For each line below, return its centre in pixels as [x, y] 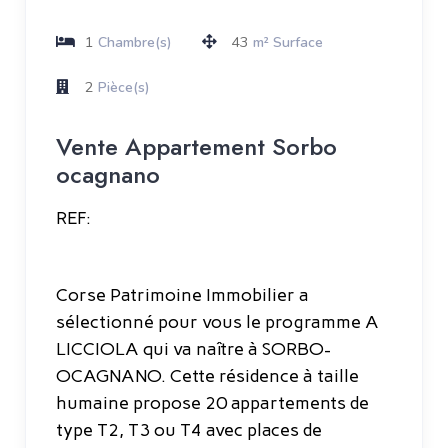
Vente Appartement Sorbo [196, 146]
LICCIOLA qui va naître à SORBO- [193, 348]
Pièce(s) [124, 87]
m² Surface [288, 42]
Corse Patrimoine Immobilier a [182, 294]
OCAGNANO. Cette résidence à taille [207, 375]
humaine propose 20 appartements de [212, 402]
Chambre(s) [135, 42]
